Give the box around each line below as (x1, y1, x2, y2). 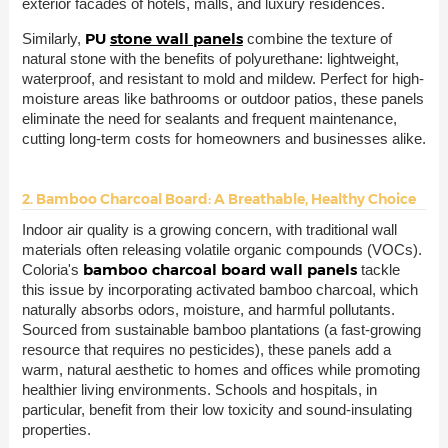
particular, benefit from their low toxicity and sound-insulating (21, 400, 412, 418)
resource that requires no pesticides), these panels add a (21, 340, 391, 358)
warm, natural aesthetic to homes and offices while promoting (21, 360, 420, 378)
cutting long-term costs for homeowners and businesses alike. (21, 129, 426, 147)
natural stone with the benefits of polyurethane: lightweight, (21, 49, 399, 67)
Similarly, (21, 29, 85, 47)
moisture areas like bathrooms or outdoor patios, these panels (21, 89, 424, 107)
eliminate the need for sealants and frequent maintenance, (21, 109, 397, 127)
